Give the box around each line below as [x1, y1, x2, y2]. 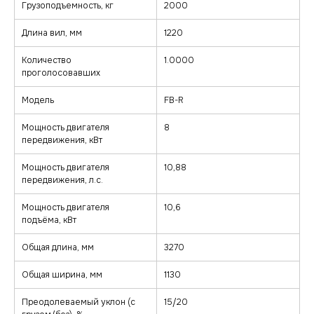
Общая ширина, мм [22, 269, 102, 281]
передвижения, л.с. [22, 175, 103, 186]
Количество [22, 55, 71, 67]
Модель [22, 95, 54, 107]
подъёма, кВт [22, 214, 76, 226]
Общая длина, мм [22, 242, 94, 254]
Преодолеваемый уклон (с [22, 296, 135, 308]
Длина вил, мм [22, 27, 82, 39]
